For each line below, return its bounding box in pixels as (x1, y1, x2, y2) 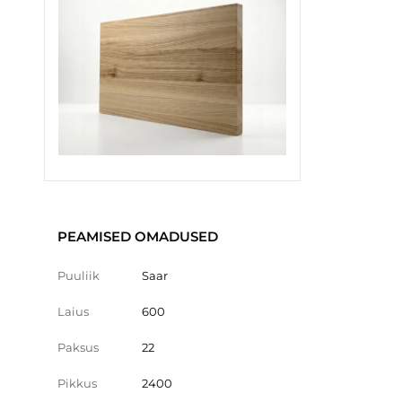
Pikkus (57, 375, 97, 390)
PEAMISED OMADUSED (57, 227, 218, 245)
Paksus (57, 339, 99, 354)
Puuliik (57, 267, 100, 283)
